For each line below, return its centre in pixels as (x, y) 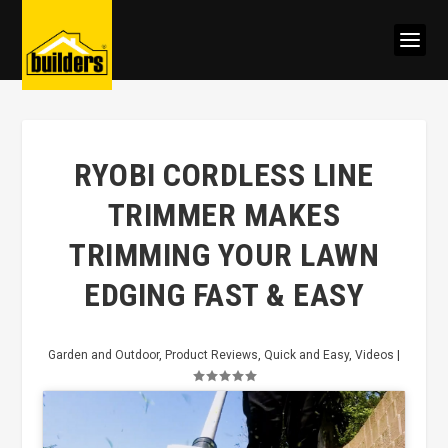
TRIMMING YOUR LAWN (224, 255)
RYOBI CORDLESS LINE (224, 175)
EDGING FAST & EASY (224, 295)
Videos (374, 355)
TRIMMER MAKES (224, 215)
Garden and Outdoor (103, 355)
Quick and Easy (306, 355)
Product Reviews (211, 355)
